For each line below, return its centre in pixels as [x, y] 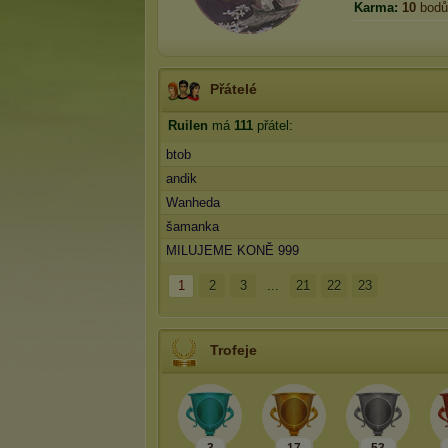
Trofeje [233, 350]
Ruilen [188, 125]
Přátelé [233, 89]
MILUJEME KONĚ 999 [232, 250]
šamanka [192, 226]
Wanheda [193, 202]
